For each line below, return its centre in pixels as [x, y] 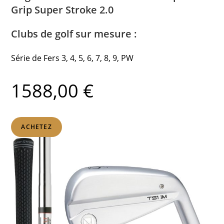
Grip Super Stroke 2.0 [62, 10]
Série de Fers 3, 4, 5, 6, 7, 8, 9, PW [72, 58]
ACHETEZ [36, 127]
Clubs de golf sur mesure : [74, 34]
